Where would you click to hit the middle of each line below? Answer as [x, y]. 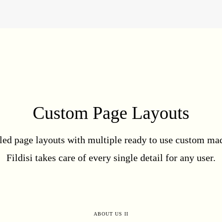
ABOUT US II [111, 214]
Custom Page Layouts [111, 113]
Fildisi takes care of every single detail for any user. [111, 158]
